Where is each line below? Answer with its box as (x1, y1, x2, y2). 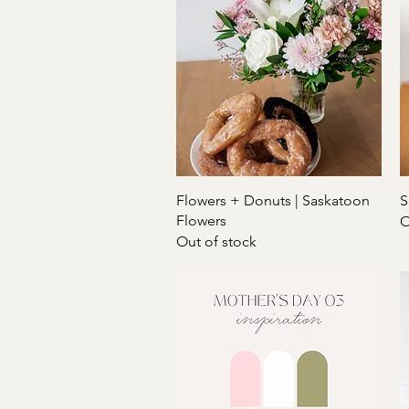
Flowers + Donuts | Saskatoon (176, 191, 370, 209)
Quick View (246, 190, 311, 207)
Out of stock (176, 232, 257, 250)
